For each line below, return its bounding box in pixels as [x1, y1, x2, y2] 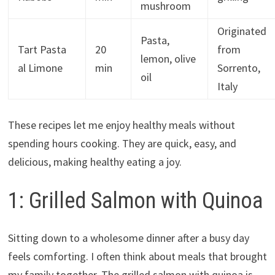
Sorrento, [217, 61, 260, 76]
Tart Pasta [17, 42, 66, 57]
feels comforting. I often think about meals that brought [7, 249, 267, 264]
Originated [217, 24, 266, 39]
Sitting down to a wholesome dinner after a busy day [7, 231, 249, 246]
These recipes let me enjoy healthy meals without [7, 118, 235, 133]
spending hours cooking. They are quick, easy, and [7, 136, 236, 151]
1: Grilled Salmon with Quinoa [7, 188, 263, 214]
